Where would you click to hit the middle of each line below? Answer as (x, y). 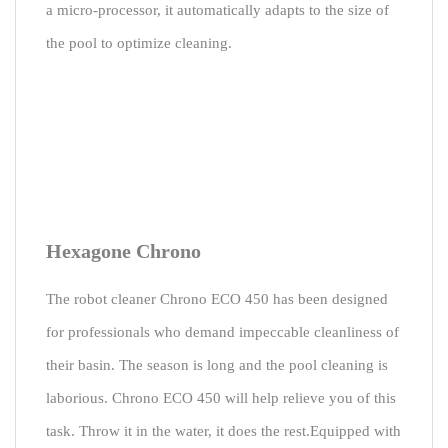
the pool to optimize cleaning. (139, 43)
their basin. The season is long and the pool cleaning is (217, 365)
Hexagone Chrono (123, 251)
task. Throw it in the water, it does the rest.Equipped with (223, 431)
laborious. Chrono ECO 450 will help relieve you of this (221, 398)
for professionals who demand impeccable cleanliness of (222, 332)
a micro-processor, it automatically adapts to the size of (217, 10)
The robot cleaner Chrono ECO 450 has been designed (217, 299)
